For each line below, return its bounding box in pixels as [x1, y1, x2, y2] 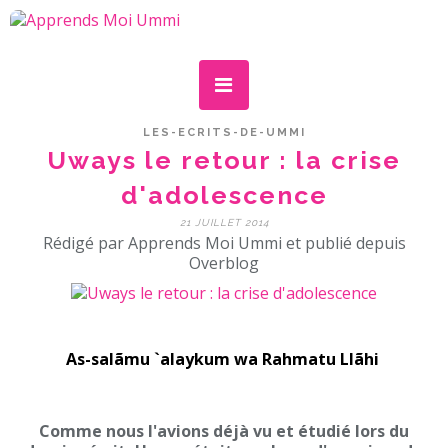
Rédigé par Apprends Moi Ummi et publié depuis [42, 232, 406, 254]
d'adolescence [120, 180, 328, 210]
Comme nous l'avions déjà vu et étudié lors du [39, 420, 409, 442]
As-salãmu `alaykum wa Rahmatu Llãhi [65, 348, 383, 370]
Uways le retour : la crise [47, 145, 401, 175]
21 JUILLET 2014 [179, 217, 269, 228]
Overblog [189, 252, 259, 274]
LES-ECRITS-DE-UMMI [142, 126, 306, 139]
